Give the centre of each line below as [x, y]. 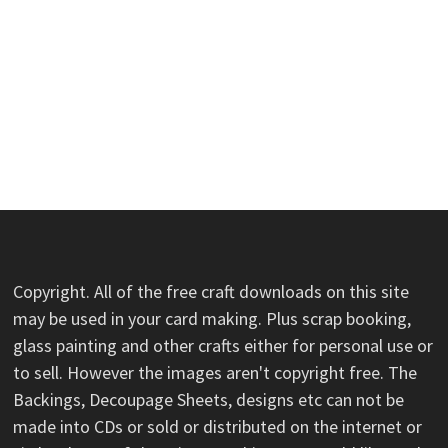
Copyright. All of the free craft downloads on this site [210, 291]
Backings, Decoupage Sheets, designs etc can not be [208, 399]
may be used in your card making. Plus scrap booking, [211, 318]
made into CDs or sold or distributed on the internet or [217, 426]
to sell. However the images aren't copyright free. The [214, 372]
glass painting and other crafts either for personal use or [222, 345]
